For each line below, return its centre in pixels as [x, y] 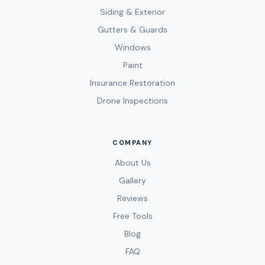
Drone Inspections [132, 100]
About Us [132, 162]
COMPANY [132, 142]
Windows [132, 47]
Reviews [132, 198]
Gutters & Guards [132, 29]
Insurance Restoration [132, 83]
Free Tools [132, 216]
